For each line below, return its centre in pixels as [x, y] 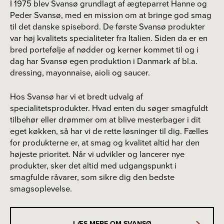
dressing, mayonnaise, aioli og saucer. [80, 73]
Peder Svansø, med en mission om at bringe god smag [111, 15]
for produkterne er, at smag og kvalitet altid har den [105, 143]
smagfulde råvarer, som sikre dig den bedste [92, 177]
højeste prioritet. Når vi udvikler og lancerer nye [97, 154]
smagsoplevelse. [41, 189]
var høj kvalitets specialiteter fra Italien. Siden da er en [109, 38]
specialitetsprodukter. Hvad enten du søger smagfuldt [109, 108]
